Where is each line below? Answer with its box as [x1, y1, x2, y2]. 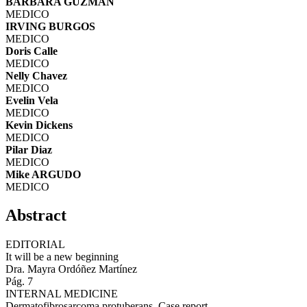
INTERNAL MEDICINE [5, 288, 118, 300]
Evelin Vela [5, 94, 58, 106]
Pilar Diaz [5, 143, 52, 156]
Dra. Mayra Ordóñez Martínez [5, 263, 137, 275]
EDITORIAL [5, 238, 65, 251]
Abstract [5, 206, 66, 225]
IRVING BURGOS [5, 20, 95, 32]
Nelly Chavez [5, 69, 67, 82]
